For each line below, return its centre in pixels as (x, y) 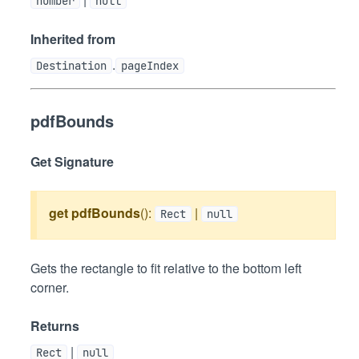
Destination (71, 66)
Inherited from (73, 39)
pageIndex (150, 66)
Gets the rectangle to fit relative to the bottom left (166, 268)
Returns (55, 326)
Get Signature (72, 161)
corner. (50, 287)
